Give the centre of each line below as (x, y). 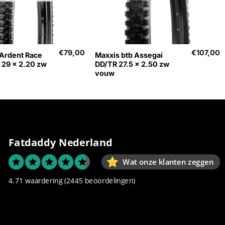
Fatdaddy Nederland (60, 142)
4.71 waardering (35, 181)
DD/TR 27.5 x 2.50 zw (132, 64)
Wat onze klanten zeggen (168, 162)
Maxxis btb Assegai (129, 55)
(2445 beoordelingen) (100, 181)
